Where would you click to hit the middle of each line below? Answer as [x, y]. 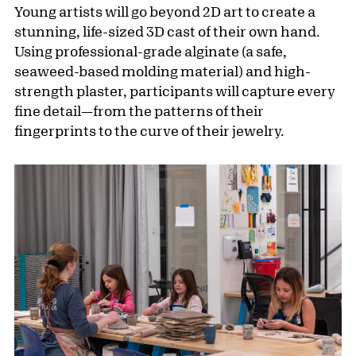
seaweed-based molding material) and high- [163, 71]
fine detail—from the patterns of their [139, 111]
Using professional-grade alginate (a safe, [151, 51]
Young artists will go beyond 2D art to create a [165, 12]
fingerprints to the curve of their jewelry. [149, 131]
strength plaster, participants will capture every [175, 91]
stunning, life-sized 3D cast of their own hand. [167, 31]
